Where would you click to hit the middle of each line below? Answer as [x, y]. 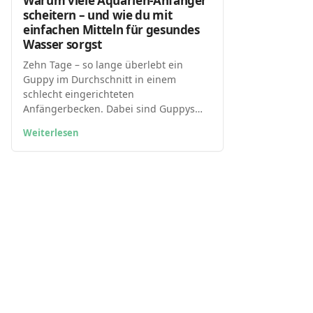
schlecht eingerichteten [79, 94]
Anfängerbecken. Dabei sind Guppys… [113, 108]
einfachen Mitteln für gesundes [111, 29]
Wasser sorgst [63, 44]
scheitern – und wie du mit [98, 15]
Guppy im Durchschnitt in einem [100, 79]
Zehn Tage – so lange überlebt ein [103, 64]
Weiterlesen [51, 132]
